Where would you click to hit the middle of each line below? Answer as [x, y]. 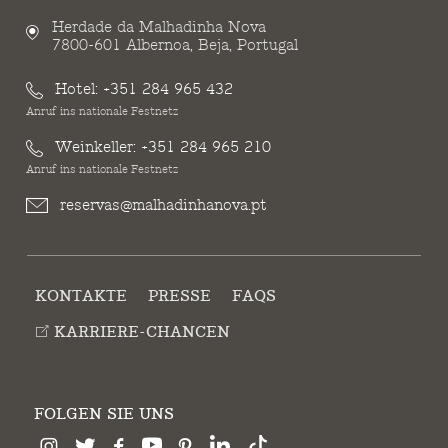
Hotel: [76, 90]
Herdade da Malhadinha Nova [158, 28]
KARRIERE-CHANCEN [140, 333]
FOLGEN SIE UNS [103, 415]
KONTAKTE [81, 297]
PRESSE [180, 297]
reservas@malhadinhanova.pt [163, 206]
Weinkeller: [95, 148]
